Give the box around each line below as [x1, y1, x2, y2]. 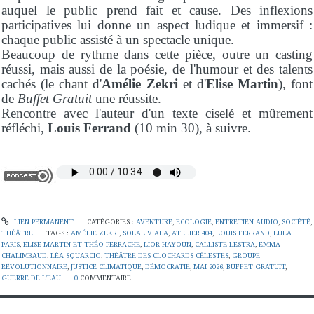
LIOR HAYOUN [144, 240, 191, 250]
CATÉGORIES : [86, 217, 136, 227]
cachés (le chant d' [1, 76, 102, 91]
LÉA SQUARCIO [50, 251, 101, 261]
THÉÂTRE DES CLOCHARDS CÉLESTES [104, 251, 228, 261]
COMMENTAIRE [80, 273, 132, 283]
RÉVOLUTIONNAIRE [1, 262, 67, 272]
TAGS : [46, 228, 71, 238]
